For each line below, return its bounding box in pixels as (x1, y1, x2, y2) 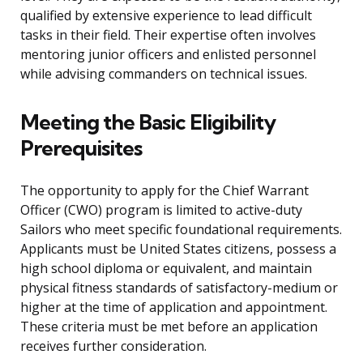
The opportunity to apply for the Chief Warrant (20, 181, 309, 200)
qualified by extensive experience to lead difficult (20, 6, 312, 25)
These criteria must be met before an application (20, 318, 318, 336)
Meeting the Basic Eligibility (20, 109, 275, 136)
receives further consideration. (20, 337, 207, 356)
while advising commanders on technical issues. (20, 65, 307, 83)
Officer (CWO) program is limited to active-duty (20, 201, 302, 220)
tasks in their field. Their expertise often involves (20, 26, 316, 45)
